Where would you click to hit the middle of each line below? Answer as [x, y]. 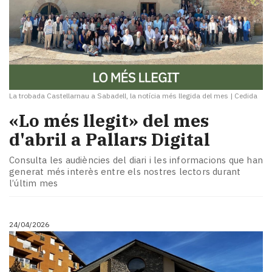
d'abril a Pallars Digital [110, 140]
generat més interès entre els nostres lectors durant [125, 171]
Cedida [246, 95]
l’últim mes [34, 183]
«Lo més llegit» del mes [109, 121]
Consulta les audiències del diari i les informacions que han [136, 160]
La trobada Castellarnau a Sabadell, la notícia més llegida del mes [119, 95]
